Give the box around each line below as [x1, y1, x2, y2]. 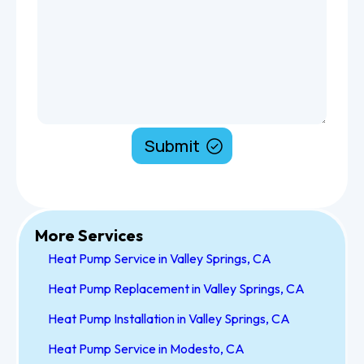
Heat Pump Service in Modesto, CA [48, 340, 245, 357]
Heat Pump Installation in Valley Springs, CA [48, 310, 290, 327]
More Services [35, 225, 143, 246]
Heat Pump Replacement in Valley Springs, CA [48, 280, 305, 297]
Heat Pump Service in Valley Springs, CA [48, 250, 271, 267]
